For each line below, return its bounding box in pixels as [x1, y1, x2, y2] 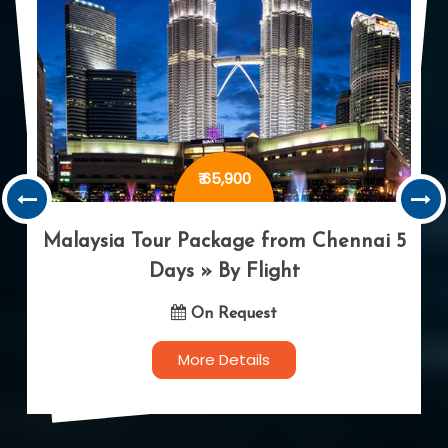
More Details [178, 349, 270, 371]
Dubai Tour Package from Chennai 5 [56, 232, 392, 253]
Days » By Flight [148, 262, 300, 283]
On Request [186, 306, 277, 323]
